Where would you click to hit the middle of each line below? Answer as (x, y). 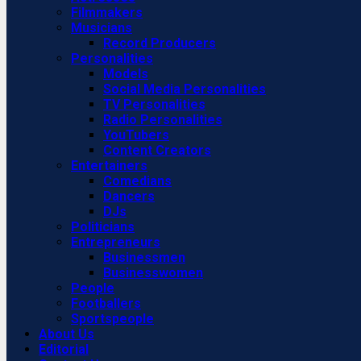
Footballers (106, 303)
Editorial (64, 349)
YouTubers (136, 135)
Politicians (103, 227)
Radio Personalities (163, 120)
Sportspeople (112, 319)
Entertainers (109, 166)
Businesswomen (153, 273)
